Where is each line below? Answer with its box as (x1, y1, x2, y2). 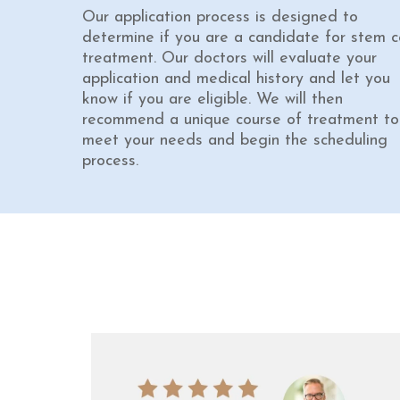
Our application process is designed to (82, 8, 358, 26)
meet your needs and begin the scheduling (82, 131, 387, 149)
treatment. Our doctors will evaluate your (82, 49, 377, 67)
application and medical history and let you (82, 70, 390, 87)
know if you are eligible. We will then (82, 90, 343, 108)
